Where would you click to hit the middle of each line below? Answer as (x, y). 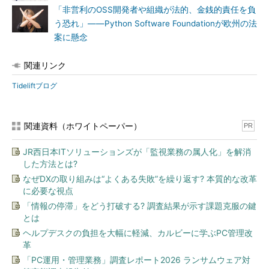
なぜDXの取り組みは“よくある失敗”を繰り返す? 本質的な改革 (140, 179)
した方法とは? (50, 164)
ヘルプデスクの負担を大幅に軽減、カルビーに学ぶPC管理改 (138, 233)
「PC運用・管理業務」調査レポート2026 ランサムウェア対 (137, 260)
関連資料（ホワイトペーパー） (83, 126)
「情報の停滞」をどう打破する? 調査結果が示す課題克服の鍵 (140, 206)
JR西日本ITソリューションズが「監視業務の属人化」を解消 (137, 152)
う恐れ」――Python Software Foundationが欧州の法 (156, 23)
